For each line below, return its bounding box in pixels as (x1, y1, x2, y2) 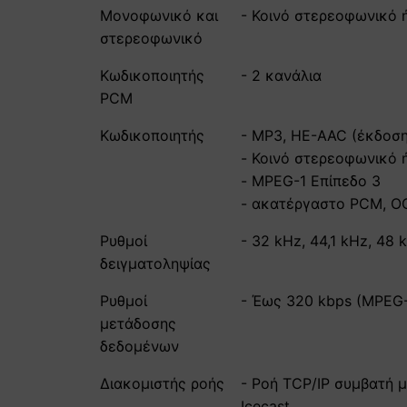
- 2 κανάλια (241, 65, 322, 84)
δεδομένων (100, 336, 179, 355)
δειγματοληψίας (100, 253, 211, 273)
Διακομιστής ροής (100, 373, 224, 392)
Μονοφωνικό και (100, 5, 218, 25)
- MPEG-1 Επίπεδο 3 (241, 171, 381, 190)
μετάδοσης (100, 313, 176, 333)
